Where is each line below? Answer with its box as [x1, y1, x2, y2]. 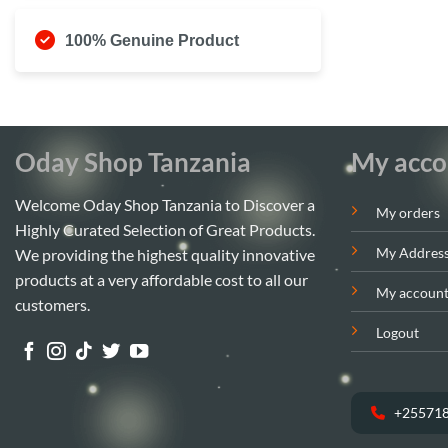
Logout [375, 324, 419, 342]
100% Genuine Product [65, 31, 239, 49]
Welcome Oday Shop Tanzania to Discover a [15, 195, 315, 215]
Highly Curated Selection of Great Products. [15, 220, 315, 240]
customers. [15, 295, 90, 315]
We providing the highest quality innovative [15, 245, 315, 265]
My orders [375, 204, 440, 222]
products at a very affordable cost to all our [15, 270, 308, 290]
